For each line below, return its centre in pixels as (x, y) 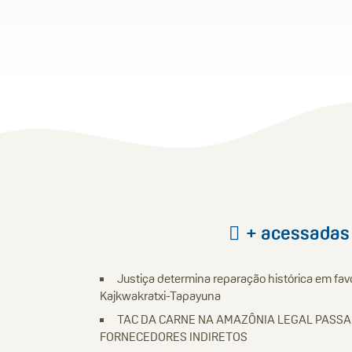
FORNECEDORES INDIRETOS (173, 336)
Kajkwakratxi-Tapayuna (160, 295)
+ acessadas (297, 233)
